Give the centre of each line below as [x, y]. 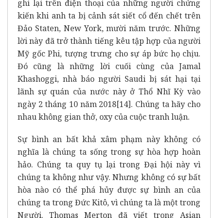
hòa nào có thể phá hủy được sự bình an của [109, 190]
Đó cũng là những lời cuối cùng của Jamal [109, 66]
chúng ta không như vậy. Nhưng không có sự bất [109, 177]
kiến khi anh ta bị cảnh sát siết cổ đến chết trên [109, 15]
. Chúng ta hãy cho [166, 104]
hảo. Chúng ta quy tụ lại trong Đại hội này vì [109, 164]
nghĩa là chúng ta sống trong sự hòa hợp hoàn [109, 152]
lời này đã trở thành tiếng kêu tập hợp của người [109, 41]
